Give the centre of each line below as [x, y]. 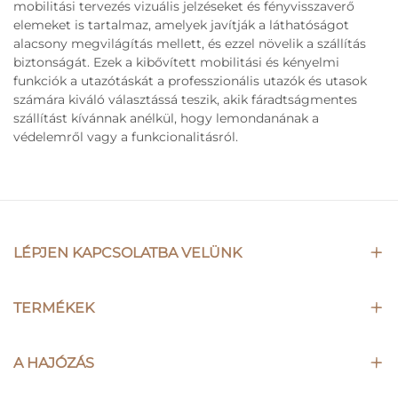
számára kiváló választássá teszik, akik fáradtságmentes [185, 100]
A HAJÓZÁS [54, 363]
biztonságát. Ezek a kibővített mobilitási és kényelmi [176, 63]
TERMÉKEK [54, 308]
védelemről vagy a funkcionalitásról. [126, 137]
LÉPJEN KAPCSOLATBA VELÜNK [127, 253]
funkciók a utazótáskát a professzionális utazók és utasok [190, 81]
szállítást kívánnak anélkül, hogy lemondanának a [166, 119]
